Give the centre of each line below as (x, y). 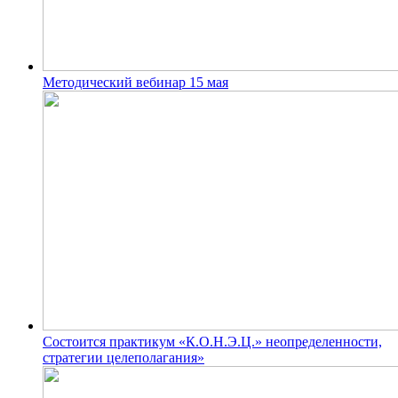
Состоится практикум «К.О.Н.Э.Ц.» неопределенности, (212, 341)
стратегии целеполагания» (123, 357)
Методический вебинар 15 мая (135, 82)
